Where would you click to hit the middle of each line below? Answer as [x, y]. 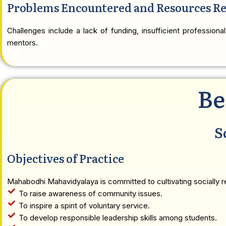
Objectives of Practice [66, 158]
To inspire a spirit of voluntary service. [84, 206]
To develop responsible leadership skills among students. [118, 218]
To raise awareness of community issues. [90, 193]
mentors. [22, 43]
